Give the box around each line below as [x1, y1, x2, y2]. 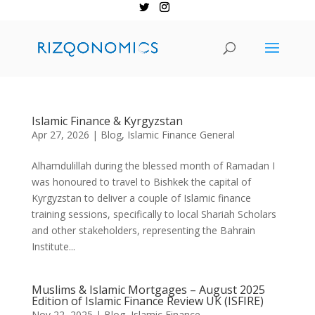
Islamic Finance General [127, 128, 235, 141]
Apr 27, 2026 [31, 128, 89, 141]
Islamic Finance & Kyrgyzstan [31, 113, 183, 129]
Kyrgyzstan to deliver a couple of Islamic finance [31, 191, 251, 205]
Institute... [31, 240, 75, 253]
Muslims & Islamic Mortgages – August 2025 [31, 282, 265, 297]
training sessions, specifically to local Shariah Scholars [31, 207, 276, 221]
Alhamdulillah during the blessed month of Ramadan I [31, 159, 275, 172]
